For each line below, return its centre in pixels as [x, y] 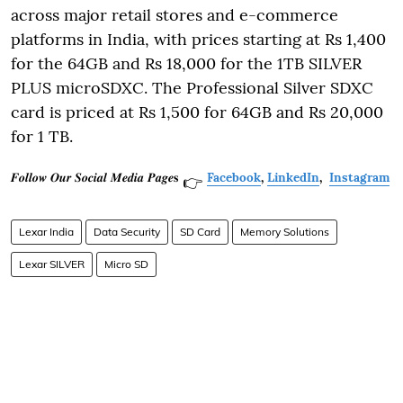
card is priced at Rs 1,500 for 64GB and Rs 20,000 [197, 112]
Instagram [359, 177]
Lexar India [46, 231]
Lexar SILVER [52, 264]
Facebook [234, 177]
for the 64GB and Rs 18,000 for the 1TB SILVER [186, 63]
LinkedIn [293, 177]
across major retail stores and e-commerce [175, 14]
